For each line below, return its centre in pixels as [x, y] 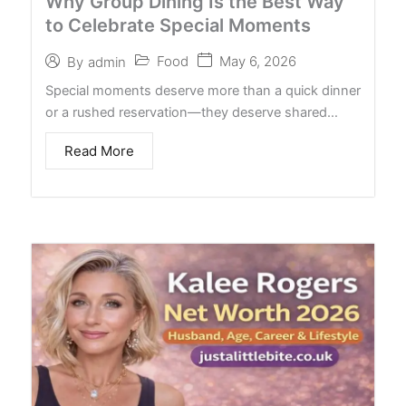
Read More [99, 151]
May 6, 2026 [258, 62]
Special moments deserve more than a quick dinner [203, 91]
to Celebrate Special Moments [178, 26]
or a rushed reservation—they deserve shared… [192, 113]
